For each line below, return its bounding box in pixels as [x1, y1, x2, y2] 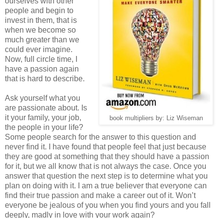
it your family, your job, [5, 113, 81, 122]
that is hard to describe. [5, 74, 85, 83]
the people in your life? [5, 123, 83, 132]
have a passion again [5, 65, 79, 73]
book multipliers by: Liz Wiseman [109, 115, 203, 122]
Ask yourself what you [5, 94, 80, 103]
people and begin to [5, 6, 73, 15]
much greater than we [5, 36, 79, 44]
